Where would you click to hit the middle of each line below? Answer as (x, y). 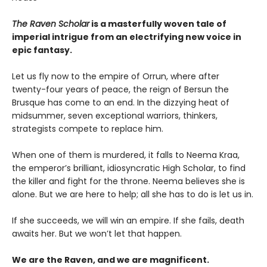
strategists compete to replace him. (89, 128)
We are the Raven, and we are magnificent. (111, 260)
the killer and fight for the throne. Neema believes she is (128, 181)
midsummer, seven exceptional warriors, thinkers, (115, 115)
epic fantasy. (43, 50)
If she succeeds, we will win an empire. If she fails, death (128, 220)
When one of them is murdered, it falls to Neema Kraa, (126, 155)
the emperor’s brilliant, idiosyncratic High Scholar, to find (129, 168)
